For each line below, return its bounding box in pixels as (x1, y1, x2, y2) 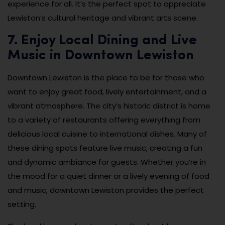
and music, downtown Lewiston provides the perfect (8, 185, 204, 196)
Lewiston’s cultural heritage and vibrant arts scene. (8, 13, 198, 24)
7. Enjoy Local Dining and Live (8, 34, 197, 48)
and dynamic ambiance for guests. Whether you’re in (8, 157, 206, 168)
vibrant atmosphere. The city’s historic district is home (8, 100, 210, 111)
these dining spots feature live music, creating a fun (8, 143, 202, 154)
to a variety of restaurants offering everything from (8, 115, 200, 126)
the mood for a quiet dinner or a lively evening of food (8, 171, 209, 182)
